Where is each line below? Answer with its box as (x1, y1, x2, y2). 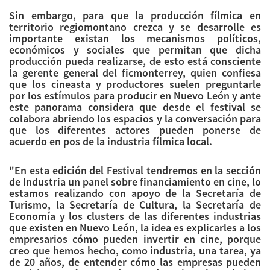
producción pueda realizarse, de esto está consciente (9, 54, 261, 69)
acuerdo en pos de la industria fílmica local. (9, 134, 212, 149)
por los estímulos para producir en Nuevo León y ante (9, 89, 261, 103)
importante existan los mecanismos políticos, (9, 31, 261, 46)
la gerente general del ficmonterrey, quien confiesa (9, 66, 261, 80)
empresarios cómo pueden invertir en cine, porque (9, 232, 261, 246)
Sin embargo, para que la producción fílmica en (9, 8, 261, 23)
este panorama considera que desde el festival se (9, 100, 261, 115)
